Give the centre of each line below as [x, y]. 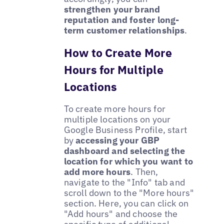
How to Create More [118, 53]
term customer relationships [124, 30]
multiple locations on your [117, 119]
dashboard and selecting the [124, 151]
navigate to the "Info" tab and [124, 182]
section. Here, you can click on [126, 203]
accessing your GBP [118, 140]
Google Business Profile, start [125, 130]
